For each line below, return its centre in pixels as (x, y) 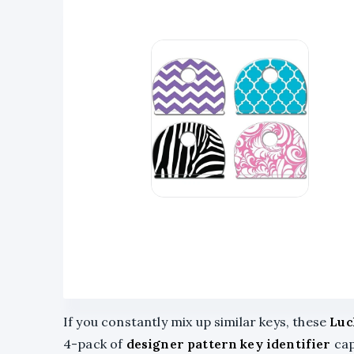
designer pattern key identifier (228, 344)
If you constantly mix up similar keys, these (197, 322)
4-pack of (95, 344)
